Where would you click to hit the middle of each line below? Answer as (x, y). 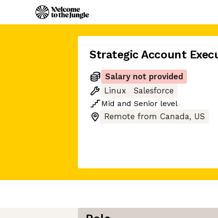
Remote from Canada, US (154, 117)
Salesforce (154, 91)
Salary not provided (144, 77)
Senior (146, 103)
